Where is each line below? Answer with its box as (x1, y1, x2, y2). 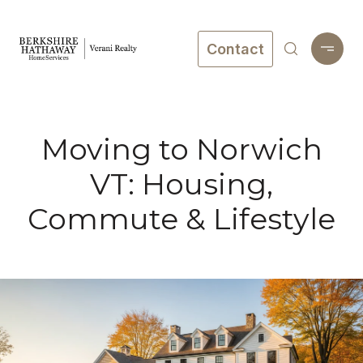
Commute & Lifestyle (28, 201, 335, 237)
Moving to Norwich (41, 131, 322, 167)
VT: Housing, (90, 166, 273, 202)
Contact (207, 40, 264, 58)
